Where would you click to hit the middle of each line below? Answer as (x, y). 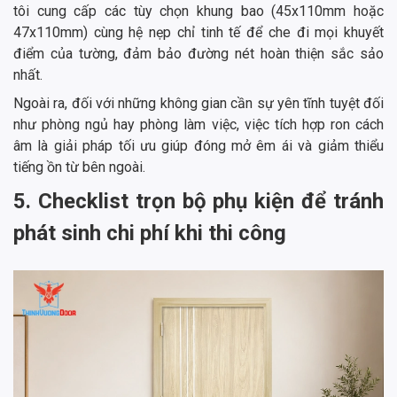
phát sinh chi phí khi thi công (152, 234)
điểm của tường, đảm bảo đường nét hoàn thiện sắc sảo (198, 54)
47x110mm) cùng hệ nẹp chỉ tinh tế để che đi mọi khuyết (198, 33)
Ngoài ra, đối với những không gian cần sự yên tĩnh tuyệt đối (198, 104)
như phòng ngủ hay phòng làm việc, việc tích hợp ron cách (198, 125)
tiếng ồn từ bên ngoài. (79, 167)
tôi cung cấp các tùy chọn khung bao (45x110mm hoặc (198, 12)
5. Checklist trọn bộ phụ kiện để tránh (198, 202)
